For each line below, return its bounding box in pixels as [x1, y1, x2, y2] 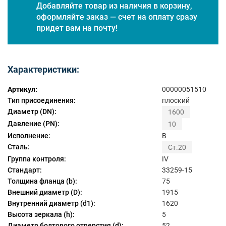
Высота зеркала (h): [8, 210, 75, 219]
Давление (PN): [8, 119, 60, 128]
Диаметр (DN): [8, 107, 56, 116]
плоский [162, 96, 190, 104]
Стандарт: [8, 166, 42, 175]
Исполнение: [8, 132, 50, 140]
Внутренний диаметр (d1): [8, 199, 95, 208]
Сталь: [8, 143, 30, 151]
